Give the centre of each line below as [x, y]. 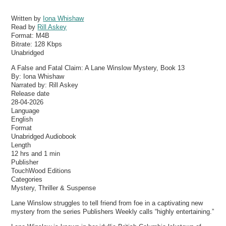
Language [25, 110]
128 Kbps [48, 44]
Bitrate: [23, 44]
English [22, 119]
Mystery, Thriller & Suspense [54, 188]
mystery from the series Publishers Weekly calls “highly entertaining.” [113, 212]
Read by [24, 27]
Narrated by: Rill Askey [45, 85]
